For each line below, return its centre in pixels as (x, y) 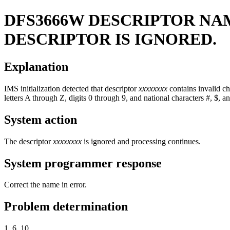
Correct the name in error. (45, 185)
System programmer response (83, 163)
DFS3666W (44, 20)
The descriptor (28, 141)
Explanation (36, 66)
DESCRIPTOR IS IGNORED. (110, 39)
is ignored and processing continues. (141, 141)
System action (41, 119)
